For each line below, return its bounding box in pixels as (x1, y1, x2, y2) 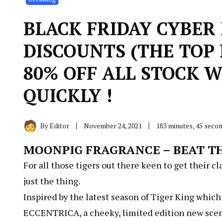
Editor (50, 120, 69, 130)
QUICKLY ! (23, 83, 112, 107)
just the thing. (23, 174, 80, 187)
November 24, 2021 (84, 120, 142, 130)
